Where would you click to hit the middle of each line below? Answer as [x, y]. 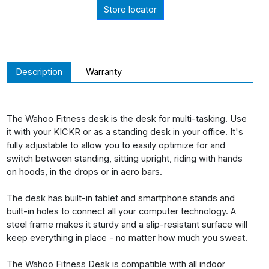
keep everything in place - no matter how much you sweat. [127, 237]
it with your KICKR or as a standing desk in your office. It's [125, 132]
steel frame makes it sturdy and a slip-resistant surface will [127, 224]
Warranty [104, 72]
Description [39, 72]
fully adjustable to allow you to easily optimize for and [116, 145]
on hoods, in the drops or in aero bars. [84, 171]
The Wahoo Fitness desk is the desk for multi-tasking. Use [127, 119]
